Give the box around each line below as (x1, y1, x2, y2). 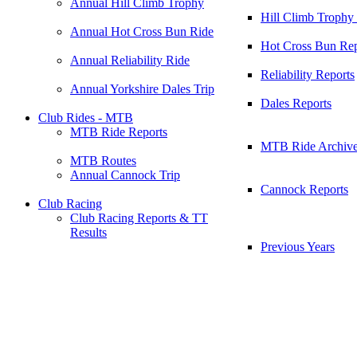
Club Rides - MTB (38, 111, 133, 124)
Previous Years (261, 240, 335, 253)
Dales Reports (261, 96, 331, 110)
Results (70, 226, 107, 239)
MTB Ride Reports (70, 125, 167, 139)
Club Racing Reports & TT (70, 211, 208, 225)
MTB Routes (70, 154, 136, 167)
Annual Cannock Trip (70, 168, 180, 182)
